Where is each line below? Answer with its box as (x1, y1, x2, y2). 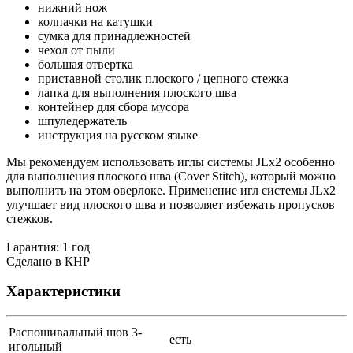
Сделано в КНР (6, 254, 90, 268)
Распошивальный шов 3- (9, 325, 142, 340)
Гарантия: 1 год (6, 240, 90, 254)
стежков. (6, 211, 53, 225)
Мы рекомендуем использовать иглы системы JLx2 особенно (6, 154, 335, 169)
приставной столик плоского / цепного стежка (38, 71, 288, 85)
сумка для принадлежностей (38, 28, 191, 43)
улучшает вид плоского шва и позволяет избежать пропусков (6, 197, 335, 211)
